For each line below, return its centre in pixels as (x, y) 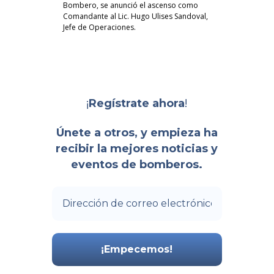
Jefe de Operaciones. (99, 28)
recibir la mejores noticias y (137, 149)
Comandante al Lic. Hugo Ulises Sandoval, (135, 17)
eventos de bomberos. (137, 165)
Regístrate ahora (137, 103)
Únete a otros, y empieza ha (137, 133)
